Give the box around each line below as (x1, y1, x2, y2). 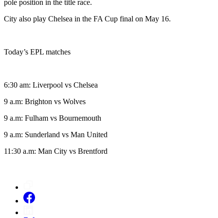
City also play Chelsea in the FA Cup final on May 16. (4, 14, 171, 23)
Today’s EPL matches (4, 47, 71, 56)
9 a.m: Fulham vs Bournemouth (4, 113, 101, 122)
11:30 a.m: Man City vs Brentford (4, 146, 108, 155)
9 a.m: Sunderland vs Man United (4, 130, 108, 139)
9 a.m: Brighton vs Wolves (4, 97, 86, 106)
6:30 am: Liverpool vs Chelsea (4, 80, 98, 89)
